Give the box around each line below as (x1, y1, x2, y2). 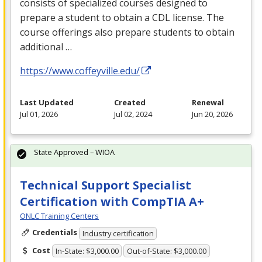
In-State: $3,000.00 (55, 246, 119, 257)
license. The (170, 11, 224, 25)
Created (113, 97, 146, 108)
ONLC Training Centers (20, 211, 99, 222)
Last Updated (20, 97, 74, 108)
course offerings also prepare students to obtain (20, 26, 235, 39)
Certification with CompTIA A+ (20, 194, 204, 210)
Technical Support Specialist (20, 177, 191, 194)
